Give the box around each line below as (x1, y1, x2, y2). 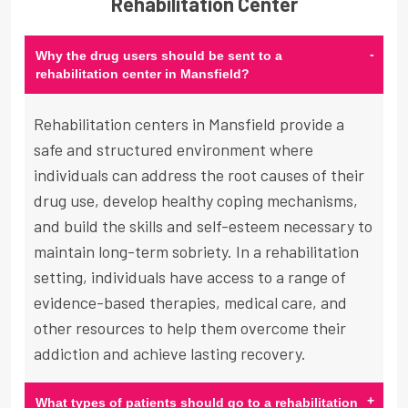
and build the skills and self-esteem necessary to (34, 216, 372, 237)
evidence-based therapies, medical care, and (34, 292, 347, 313)
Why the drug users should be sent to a (36, 48, 282, 64)
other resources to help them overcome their (34, 318, 346, 339)
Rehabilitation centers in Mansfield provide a (34, 114, 344, 135)
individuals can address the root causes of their (34, 165, 364, 186)
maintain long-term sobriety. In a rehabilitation (34, 241, 359, 262)
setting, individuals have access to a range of (34, 267, 346, 288)
